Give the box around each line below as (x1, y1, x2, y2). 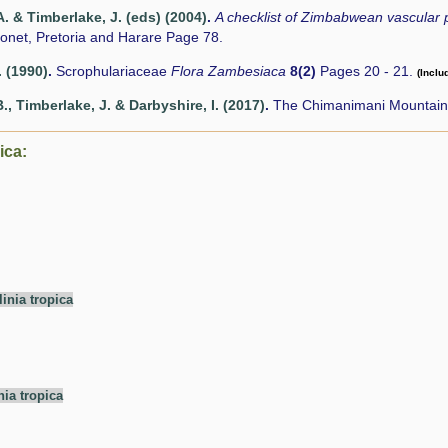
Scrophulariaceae (56, 64, 171, 80)
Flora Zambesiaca (171, 64, 290, 80)
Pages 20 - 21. (316, 64, 417, 80)
